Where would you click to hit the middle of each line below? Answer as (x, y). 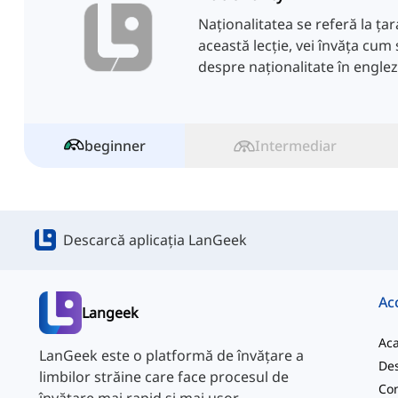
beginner (115, 146)
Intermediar (295, 146)
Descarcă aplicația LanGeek (155, 240)
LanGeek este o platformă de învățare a (171, 356)
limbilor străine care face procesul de (164, 377)
